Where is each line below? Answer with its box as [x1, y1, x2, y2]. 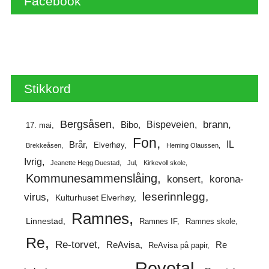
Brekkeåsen [25, 141, 61, 149]
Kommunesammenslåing [25, 171, 157, 185]
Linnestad [25, 216, 63, 226]
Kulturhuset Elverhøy [55, 193, 134, 202]
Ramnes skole [185, 217, 235, 226]
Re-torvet [55, 238, 97, 250]
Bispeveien [146, 119, 195, 130]
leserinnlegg [142, 190, 205, 203]
